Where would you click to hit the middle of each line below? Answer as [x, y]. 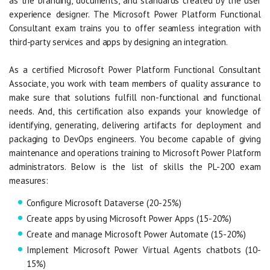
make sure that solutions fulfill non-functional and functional [135, 97]
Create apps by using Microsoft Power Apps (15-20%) [129, 218]
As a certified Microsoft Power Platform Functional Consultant [135, 69]
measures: [29, 180]
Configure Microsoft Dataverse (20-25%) [104, 202]
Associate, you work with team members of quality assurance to [135, 83]
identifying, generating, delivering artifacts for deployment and [135, 125]
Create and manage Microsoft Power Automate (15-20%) [136, 234]
